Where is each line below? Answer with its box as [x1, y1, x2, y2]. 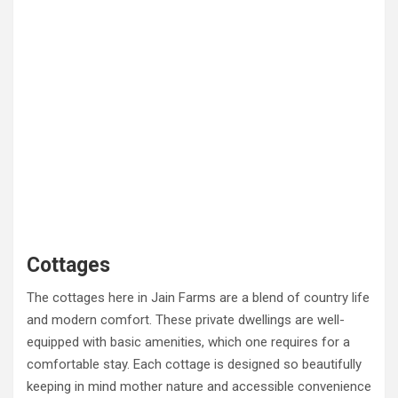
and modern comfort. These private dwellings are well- [27, 312, 345, 328]
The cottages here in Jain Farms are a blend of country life [27, 290, 370, 306]
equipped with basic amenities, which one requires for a [27, 334, 350, 350]
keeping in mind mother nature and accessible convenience [27, 378, 371, 394]
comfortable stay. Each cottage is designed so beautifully [27, 356, 362, 372]
